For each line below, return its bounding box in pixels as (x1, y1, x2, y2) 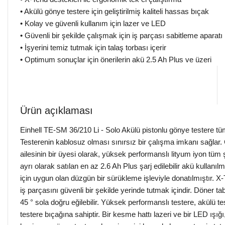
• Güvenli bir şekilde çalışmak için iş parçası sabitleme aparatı (20, 31, 222, 40)
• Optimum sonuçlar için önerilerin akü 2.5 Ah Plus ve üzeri (20, 55, 211, 64)
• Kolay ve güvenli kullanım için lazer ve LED (20, 19, 166, 28)
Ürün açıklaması (20, 104, 93, 116)
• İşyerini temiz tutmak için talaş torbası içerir (20, 43, 166, 52)
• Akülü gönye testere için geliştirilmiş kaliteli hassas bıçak (20, 7, 209, 16)
